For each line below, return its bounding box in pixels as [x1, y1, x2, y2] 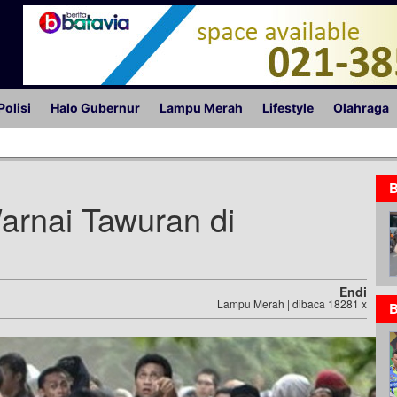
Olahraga [333, 100, 389, 115]
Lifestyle [262, 100, 314, 115]
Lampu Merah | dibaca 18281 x [217, 296, 367, 311]
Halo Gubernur [51, 100, 140, 115]
